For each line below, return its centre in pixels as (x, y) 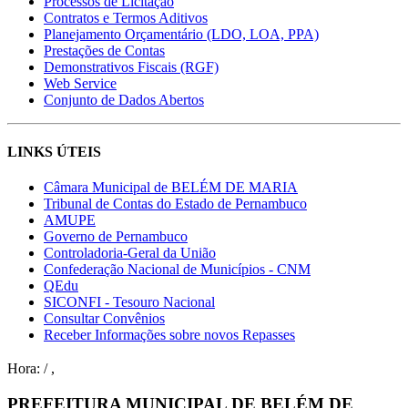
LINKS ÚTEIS (54, 151)
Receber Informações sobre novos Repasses (169, 335)
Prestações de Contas (104, 50)
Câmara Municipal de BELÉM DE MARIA (171, 188)
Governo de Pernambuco (116, 237)
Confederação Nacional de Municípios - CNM (177, 270)
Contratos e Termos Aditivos (126, 17)
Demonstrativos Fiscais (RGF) (131, 66)
